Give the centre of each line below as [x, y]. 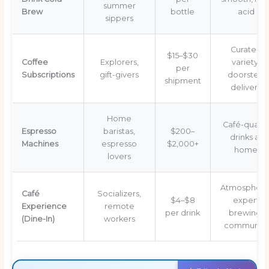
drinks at [246, 137]
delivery [246, 87]
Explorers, [119, 62]
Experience [44, 206]
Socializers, [119, 193]
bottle [183, 11]
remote [119, 206]
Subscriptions [48, 74]
